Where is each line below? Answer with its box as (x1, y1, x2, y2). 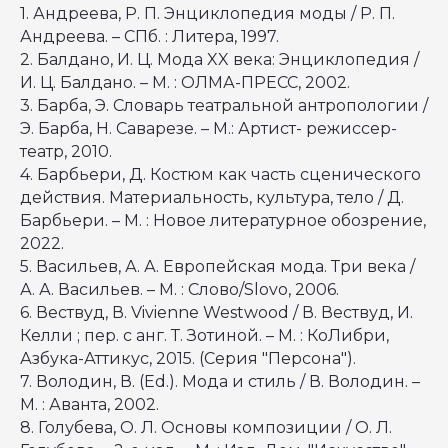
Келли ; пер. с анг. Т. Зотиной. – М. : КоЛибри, (20, 326, 389, 345)
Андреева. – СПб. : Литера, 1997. (20, 27, 283, 46)
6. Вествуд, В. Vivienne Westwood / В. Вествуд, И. (20, 303, 413, 322)
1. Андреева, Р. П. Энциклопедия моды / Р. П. (20, 4, 395, 23)
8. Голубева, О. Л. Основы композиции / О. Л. (20, 418, 392, 437)
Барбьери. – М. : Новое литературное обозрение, (20, 211, 426, 230)
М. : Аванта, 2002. (20, 395, 163, 414)
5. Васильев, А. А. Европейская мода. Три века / (20, 257, 415, 276)
